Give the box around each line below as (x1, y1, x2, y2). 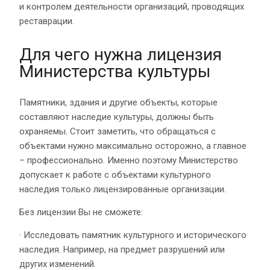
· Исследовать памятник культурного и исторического (19, 229, 246, 240)
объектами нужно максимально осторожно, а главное (19, 140, 246, 151)
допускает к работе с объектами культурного (19, 169, 211, 180)
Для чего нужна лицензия (19, 44, 222, 64)
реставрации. (19, 15, 74, 27)
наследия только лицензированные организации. (19, 183, 226, 195)
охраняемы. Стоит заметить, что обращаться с (19, 125, 216, 137)
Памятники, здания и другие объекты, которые (19, 96, 218, 108)
